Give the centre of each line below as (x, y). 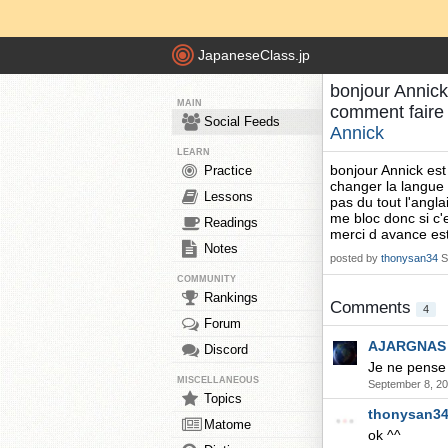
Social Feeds (242, 121)
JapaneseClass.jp (254, 55)
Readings (231, 222)
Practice (228, 170)
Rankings (231, 297)
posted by (355, 258)
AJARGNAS (407, 346)
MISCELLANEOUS (218, 380)
